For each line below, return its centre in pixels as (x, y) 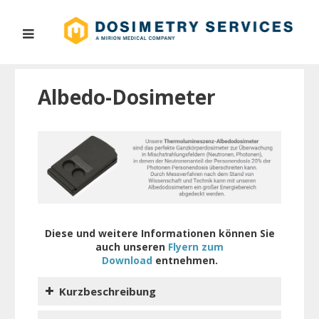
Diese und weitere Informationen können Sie (159, 233)
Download (127, 260)
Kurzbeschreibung (107, 291)
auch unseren (132, 246)
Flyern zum (196, 246)
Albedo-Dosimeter (126, 96)
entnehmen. (185, 260)
